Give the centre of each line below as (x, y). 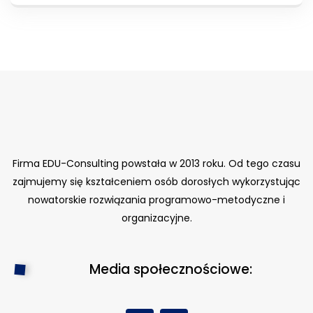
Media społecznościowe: (170, 269)
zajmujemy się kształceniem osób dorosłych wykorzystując (156, 182)
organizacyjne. (156, 218)
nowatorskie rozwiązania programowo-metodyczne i (156, 200)
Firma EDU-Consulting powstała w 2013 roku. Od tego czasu (156, 163)
